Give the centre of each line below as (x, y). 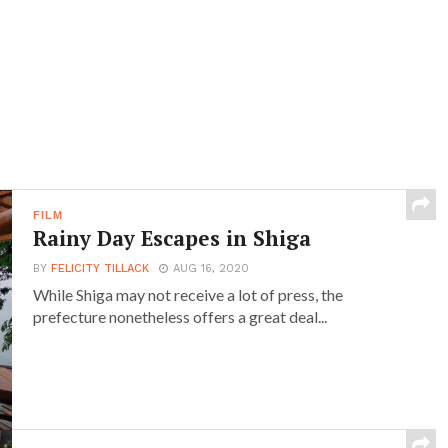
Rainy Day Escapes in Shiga (172, 238)
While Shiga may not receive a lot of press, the (188, 295)
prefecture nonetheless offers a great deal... (180, 317)
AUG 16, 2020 (211, 269)
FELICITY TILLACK (100, 269)
